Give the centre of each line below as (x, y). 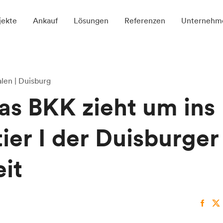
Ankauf (45, 20)
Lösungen (91, 20)
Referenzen (145, 20)
